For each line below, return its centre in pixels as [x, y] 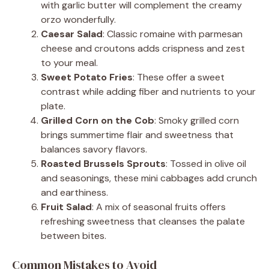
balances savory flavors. [94, 149]
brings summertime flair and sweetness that [137, 134]
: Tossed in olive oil [206, 163]
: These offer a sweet [179, 77]
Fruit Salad [66, 207]
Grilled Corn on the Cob [98, 120]
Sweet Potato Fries [87, 77]
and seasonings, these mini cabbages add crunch [149, 178]
